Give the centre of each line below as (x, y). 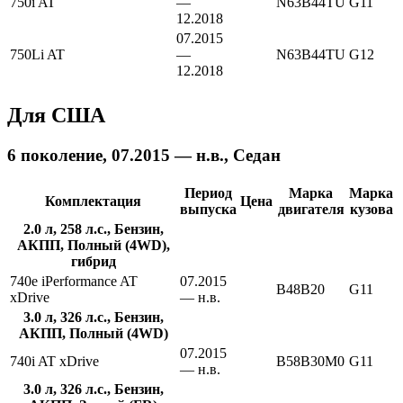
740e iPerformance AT (74, 281)
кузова (371, 209)
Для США (56, 116)
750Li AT (37, 55)
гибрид (93, 261)
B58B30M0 (310, 361)
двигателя (311, 209)
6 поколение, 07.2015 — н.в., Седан (144, 156)
